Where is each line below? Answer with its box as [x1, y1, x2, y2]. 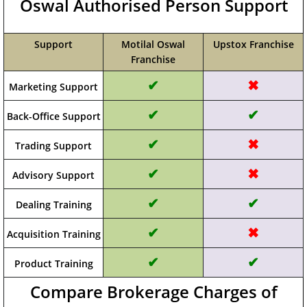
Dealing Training [15, 198, 92, 211]
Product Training [14, 257, 93, 270]
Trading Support [15, 139, 92, 152]
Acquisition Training [6, 228, 101, 241]
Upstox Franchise [212, 38, 294, 51]
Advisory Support [12, 169, 95, 182]
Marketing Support [9, 80, 98, 93]
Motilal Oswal [121, 38, 185, 51]
